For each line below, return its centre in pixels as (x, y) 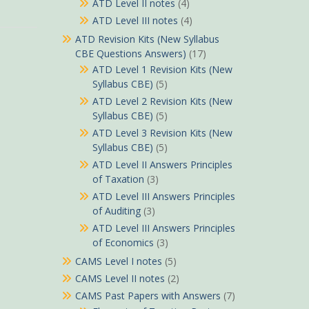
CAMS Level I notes (118, 261)
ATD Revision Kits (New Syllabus (147, 39)
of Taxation (118, 179)
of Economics (123, 242)
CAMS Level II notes (120, 278)
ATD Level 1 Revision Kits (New (162, 69)
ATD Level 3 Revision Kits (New (162, 133)
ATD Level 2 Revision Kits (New (162, 101)
